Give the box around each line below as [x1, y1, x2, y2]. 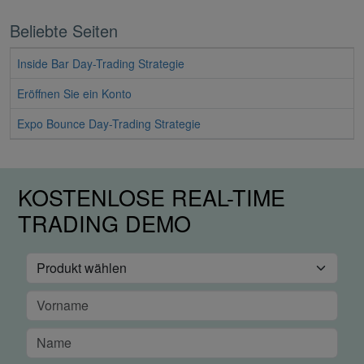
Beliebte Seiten [10, 19, 118, 43]
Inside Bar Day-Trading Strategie [17, 55, 184, 72]
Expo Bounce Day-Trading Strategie [17, 115, 201, 132]
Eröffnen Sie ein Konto [17, 85, 132, 102]
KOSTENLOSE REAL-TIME [18, 181, 285, 214]
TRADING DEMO [18, 207, 191, 240]
